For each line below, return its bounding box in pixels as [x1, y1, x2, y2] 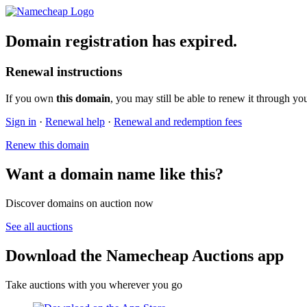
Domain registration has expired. [5, 32, 237, 51]
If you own [5, 93, 56, 105]
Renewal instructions [5, 64, 122, 79]
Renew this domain [5, 139, 89, 151]
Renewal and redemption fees [114, 116, 242, 128]
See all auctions [5, 220, 73, 232]
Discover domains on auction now [5, 197, 153, 209]
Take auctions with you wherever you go [5, 278, 182, 291]
